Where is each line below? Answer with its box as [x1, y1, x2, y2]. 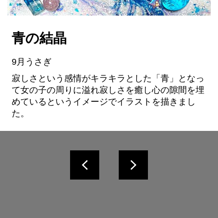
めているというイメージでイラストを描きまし [12, 97, 196, 107]
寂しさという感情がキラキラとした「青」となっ [12, 73, 204, 84]
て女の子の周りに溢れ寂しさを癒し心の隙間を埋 [12, 85, 204, 95]
